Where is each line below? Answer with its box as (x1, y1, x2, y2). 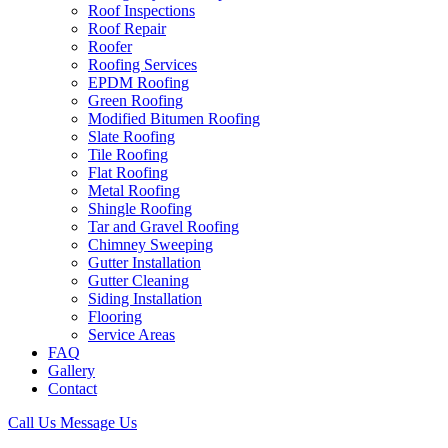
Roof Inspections (88, 2, 195, 19)
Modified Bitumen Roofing (88, 110, 260, 127)
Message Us (60, 414, 137, 431)
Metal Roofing (88, 182, 180, 199)
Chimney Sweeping (88, 236, 213, 253)
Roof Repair (88, 20, 166, 37)
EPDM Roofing (88, 74, 189, 91)
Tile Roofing (88, 146, 168, 163)
